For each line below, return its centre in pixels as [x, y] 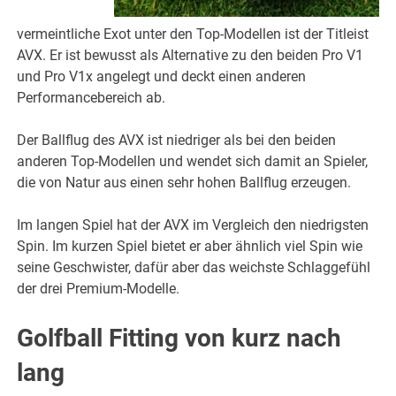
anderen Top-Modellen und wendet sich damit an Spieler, [193, 162]
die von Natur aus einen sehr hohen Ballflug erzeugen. [184, 183]
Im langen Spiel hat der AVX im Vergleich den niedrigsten [193, 225]
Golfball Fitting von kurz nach [179, 339]
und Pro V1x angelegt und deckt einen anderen [162, 77]
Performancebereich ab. [91, 98]
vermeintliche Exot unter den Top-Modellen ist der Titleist [193, 34]
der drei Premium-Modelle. [99, 289]
